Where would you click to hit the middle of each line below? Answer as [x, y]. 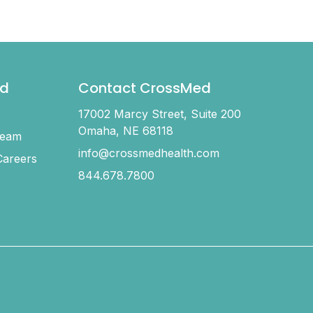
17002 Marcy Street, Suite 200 [160, 114]
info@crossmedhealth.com [149, 153]
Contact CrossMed [145, 90]
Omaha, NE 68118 [126, 131]
